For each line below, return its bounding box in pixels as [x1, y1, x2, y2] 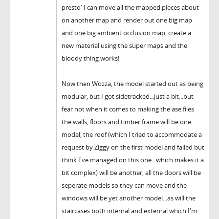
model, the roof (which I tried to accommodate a [62, 130, 202, 139]
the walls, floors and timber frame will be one [62, 117, 191, 127]
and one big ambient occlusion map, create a [62, 28, 191, 38]
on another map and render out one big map [62, 16, 192, 25]
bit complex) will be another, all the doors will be [62, 168, 201, 177]
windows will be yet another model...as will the [62, 194, 196, 203]
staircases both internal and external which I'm [62, 206, 197, 216]
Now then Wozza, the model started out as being [62, 79, 203, 88]
